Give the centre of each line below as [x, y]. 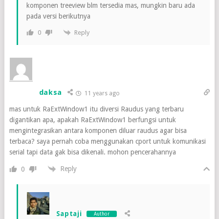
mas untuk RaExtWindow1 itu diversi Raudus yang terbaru [96, 109]
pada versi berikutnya [58, 16]
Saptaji [69, 214]
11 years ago [102, 94]
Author [102, 214]
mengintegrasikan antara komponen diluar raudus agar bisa [98, 131]
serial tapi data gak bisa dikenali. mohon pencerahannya [92, 152]
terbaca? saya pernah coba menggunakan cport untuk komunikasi [107, 142]
